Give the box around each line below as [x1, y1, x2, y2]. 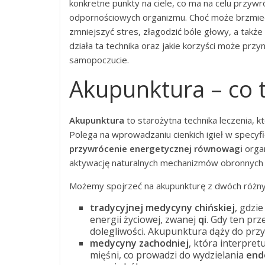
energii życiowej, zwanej [90, 213, 198, 226]
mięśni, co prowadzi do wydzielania [90, 248, 246, 261]
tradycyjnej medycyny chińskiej [90, 201, 235, 214]
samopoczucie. [69, 54, 129, 66]
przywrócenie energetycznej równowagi [69, 143, 243, 154]
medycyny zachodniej [90, 237, 189, 250]
